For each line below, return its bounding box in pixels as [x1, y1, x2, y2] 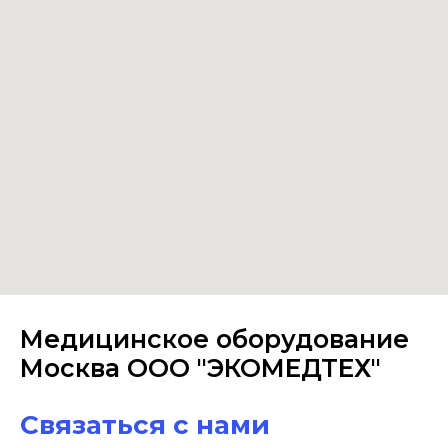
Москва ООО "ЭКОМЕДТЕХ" [20, 353, 381, 383]
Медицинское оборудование [20, 324, 409, 354]
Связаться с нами [20, 409, 270, 441]
